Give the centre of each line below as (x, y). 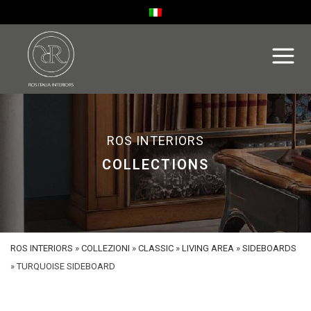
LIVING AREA (208, 248)
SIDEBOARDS (269, 248)
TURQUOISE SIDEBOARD (66, 266)
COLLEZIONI (106, 248)
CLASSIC (156, 248)
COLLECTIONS (155, 165)
